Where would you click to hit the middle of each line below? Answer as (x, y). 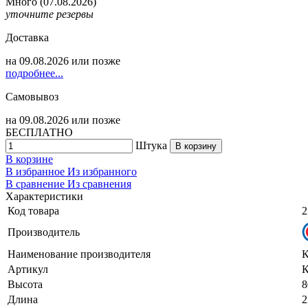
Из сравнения (99, 184)
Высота (25, 284)
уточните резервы (49, 14)
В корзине (29, 159)
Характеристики (44, 196)
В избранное (36, 171)
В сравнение (36, 184)
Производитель (44, 232)
